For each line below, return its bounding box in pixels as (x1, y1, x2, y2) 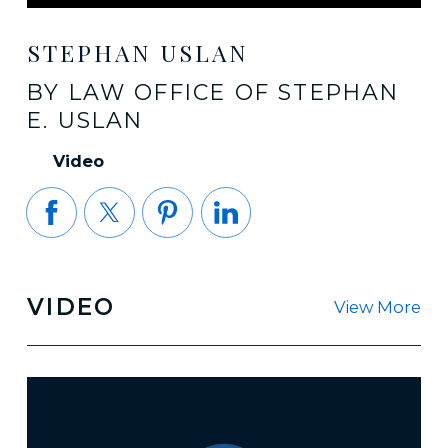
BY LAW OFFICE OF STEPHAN (26, 79, 400, 106)
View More (334, 297, 422, 317)
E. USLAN (26, 107, 144, 134)
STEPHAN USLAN (26, 36, 249, 68)
